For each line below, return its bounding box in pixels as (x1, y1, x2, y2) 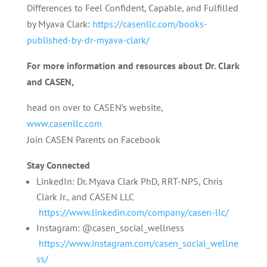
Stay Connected (26, 159, 90, 171)
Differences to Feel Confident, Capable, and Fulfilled (26, 2, 238, 14)
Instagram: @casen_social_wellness (36, 222, 184, 234)
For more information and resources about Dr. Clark (26, 60, 240, 72)
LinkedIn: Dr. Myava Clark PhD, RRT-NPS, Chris (36, 175, 223, 187)
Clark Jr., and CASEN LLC (36, 191, 133, 203)
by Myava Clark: (26, 18, 90, 30)
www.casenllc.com (26, 117, 102, 129)
